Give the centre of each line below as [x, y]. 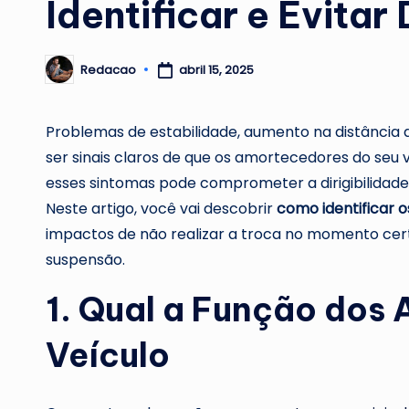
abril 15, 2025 [216, 69]
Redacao [108, 69]
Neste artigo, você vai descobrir [161, 209]
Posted [66, 75]
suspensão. [85, 260]
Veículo [108, 356]
